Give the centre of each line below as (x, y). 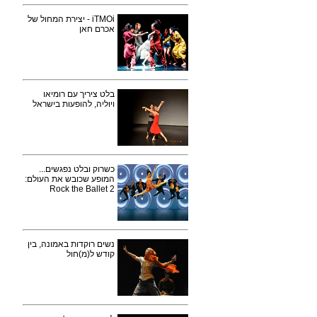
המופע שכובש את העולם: (70, 179)
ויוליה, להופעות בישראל (74, 104)
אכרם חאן (97, 29)
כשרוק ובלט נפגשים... (77, 169)
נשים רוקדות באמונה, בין (71, 244)
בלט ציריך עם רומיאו (79, 94)
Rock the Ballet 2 (82, 189)
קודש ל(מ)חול (91, 254)
